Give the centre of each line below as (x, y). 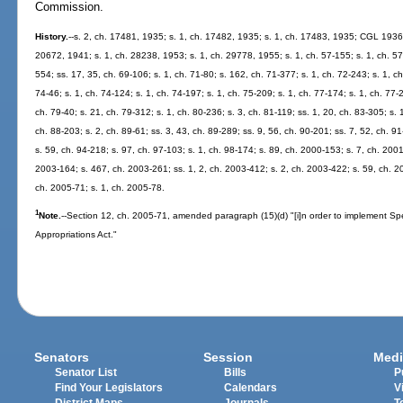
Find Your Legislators (109, 387)
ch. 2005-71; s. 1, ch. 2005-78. (100, 187)
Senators (62, 357)
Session (228, 357)
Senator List (86, 372)
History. (52, 36)
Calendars (251, 387)
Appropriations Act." (76, 234)
